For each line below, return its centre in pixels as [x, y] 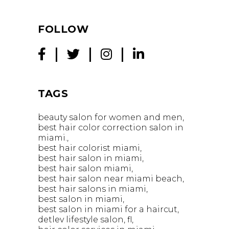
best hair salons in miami [92, 189]
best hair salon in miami [90, 158]
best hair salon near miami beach [110, 179]
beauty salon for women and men [110, 118]
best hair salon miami [85, 169]
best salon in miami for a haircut [108, 210]
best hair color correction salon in [111, 128]
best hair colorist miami [89, 148]
